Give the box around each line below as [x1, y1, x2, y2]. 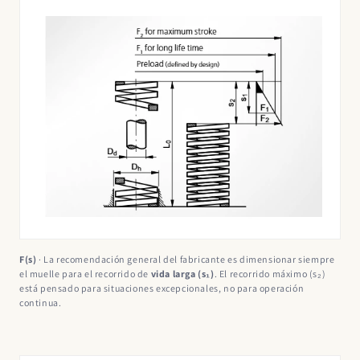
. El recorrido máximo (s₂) [214, 268, 326, 280]
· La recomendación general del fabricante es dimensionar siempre [36, 253, 335, 266]
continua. [19, 297, 62, 309]
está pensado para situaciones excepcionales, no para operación [19, 282, 305, 295]
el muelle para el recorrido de [19, 268, 151, 280]
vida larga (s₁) [150, 268, 215, 280]
